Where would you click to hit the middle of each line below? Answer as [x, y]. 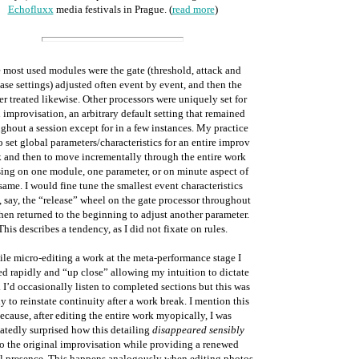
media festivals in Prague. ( [113, 9]
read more [193, 9]
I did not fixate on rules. [176, 229]
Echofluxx [30, 9]
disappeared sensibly [198, 330]
